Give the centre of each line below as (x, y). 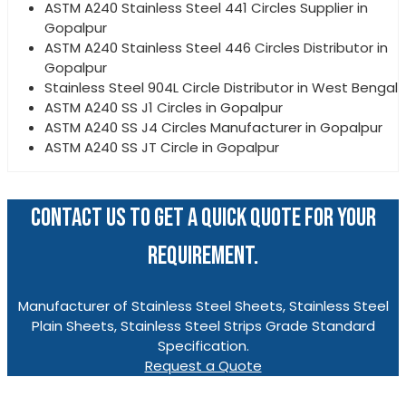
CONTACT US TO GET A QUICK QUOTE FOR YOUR (203, 217)
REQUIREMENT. (203, 256)
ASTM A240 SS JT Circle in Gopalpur (162, 147)
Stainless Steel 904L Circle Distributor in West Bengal (221, 87)
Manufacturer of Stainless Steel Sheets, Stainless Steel (203, 306)
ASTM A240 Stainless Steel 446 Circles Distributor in (216, 47)
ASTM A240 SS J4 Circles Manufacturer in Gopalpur (213, 127)
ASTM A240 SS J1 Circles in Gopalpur (164, 107)
